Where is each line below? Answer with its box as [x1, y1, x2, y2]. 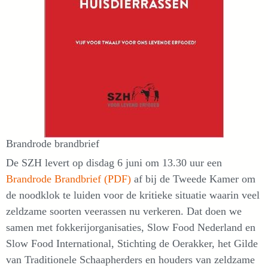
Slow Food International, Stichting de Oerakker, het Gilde [6, 237, 258, 250]
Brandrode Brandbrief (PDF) [6, 173, 131, 185]
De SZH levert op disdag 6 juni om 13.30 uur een [6, 157, 222, 169]
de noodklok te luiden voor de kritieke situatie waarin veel [6, 189, 260, 202]
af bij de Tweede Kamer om [131, 173, 255, 185]
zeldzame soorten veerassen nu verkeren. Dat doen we [6, 205, 242, 218]
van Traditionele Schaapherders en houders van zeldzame [6, 254, 255, 266]
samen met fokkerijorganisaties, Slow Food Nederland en [6, 221, 255, 234]
